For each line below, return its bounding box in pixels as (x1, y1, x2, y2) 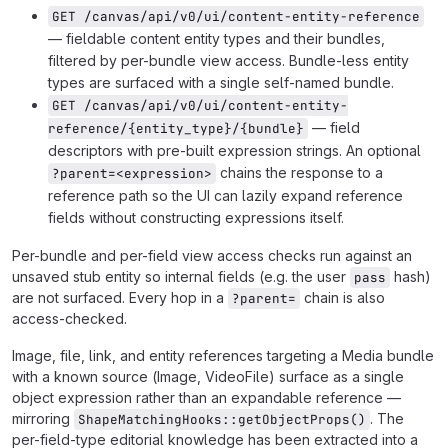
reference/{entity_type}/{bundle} (48, 120, 304, 137)
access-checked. (12, 310, 127, 327)
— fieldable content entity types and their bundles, (48, 30, 385, 47)
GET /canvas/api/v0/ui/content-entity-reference (52, 8, 420, 25)
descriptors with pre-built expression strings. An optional (48, 142, 421, 159)
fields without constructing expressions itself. (48, 209, 344, 226)
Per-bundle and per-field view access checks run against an (12, 247, 412, 264)
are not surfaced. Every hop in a (12, 289, 228, 306)
